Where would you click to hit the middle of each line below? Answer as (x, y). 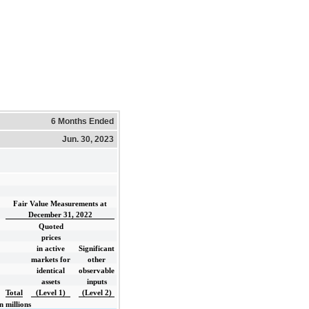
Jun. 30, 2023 (88, 139)
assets (51, 281)
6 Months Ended (82, 121)
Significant (97, 248)
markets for (51, 259)
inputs (97, 281)
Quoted (51, 226)
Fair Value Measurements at (60, 203)
